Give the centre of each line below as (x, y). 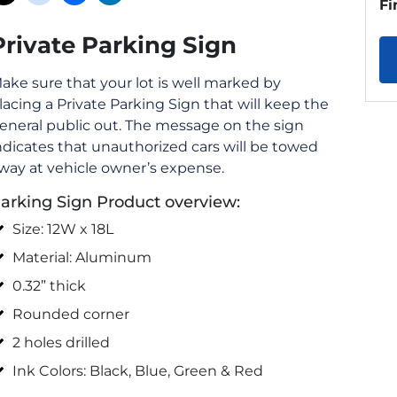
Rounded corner (71, 314)
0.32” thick (50, 285)
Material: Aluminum (82, 257)
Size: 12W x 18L (63, 229)
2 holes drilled (62, 342)
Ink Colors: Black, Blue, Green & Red (138, 370)
